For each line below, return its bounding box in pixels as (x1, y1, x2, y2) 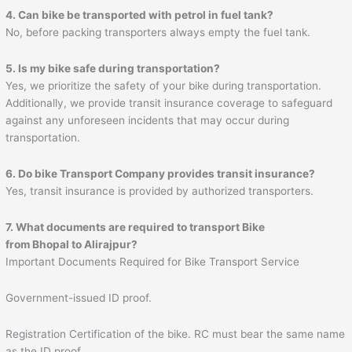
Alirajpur (84, 238, 132, 251)
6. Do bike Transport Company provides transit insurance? (5, 167, 316, 181)
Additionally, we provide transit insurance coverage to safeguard (5, 97, 333, 110)
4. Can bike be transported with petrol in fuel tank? (5, 9, 274, 22)
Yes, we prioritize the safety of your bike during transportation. (5, 79, 322, 93)
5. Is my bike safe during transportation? (5, 62, 221, 75)
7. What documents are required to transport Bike (5, 221, 266, 234)
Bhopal (32, 238, 70, 251)
